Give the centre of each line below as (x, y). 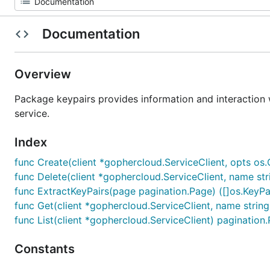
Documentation (91, 34)
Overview (44, 74)
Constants (46, 249)
